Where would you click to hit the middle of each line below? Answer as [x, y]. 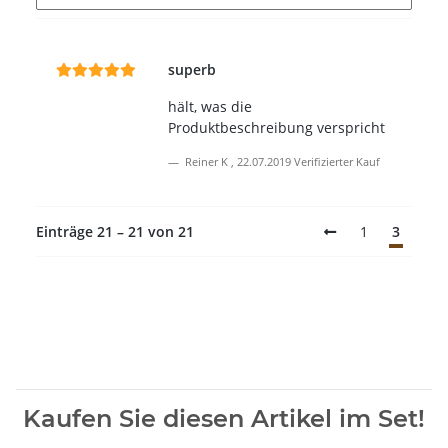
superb [192, 70]
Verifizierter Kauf [337, 162]
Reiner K [206, 162]
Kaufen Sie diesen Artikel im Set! [224, 419]
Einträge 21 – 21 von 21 [115, 232]
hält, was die [210, 107]
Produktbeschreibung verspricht [276, 128]
